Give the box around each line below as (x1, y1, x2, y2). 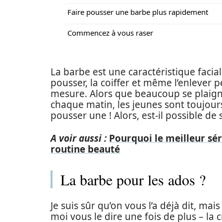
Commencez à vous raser (67, 28, 153, 38)
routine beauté (51, 143, 120, 156)
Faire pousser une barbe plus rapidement (67, 7, 208, 17)
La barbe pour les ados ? (60, 169, 206, 189)
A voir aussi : (51, 132, 107, 145)
